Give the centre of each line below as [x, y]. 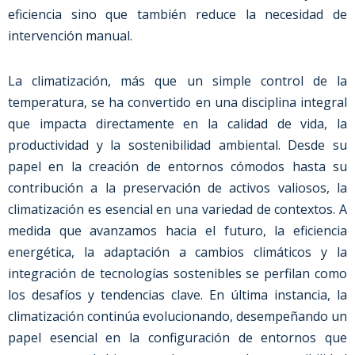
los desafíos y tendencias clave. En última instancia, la [177, 295]
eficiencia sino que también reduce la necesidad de [177, 14]
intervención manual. [70, 36]
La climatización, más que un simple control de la [177, 81]
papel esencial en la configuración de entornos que [177, 338]
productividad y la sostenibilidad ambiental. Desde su [177, 145]
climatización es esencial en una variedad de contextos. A [177, 209]
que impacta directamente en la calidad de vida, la [177, 124]
